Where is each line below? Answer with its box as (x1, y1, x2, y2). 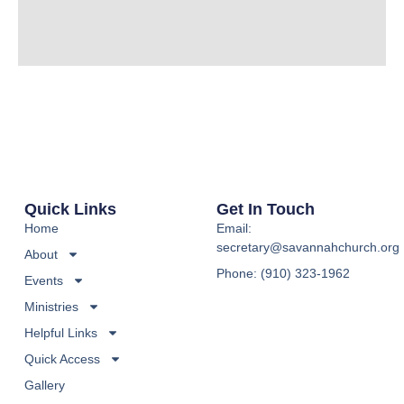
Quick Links (23, 199, 116, 218)
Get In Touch (216, 199, 315, 218)
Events (23, 272, 63, 288)
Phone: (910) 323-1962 (216, 265, 350, 280)
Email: (216, 220, 252, 235)
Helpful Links (23, 325, 97, 340)
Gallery (23, 377, 65, 392)
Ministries (23, 298, 78, 314)
